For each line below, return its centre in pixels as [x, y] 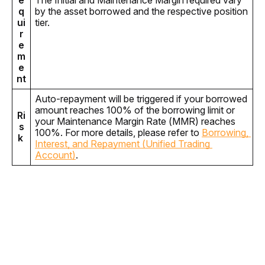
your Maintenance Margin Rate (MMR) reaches [135, 121]
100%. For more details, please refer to [118, 132]
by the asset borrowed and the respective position [141, 11]
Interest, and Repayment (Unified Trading [122, 144]
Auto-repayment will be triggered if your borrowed [141, 99]
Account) [55, 155]
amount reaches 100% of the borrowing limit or [135, 110]
